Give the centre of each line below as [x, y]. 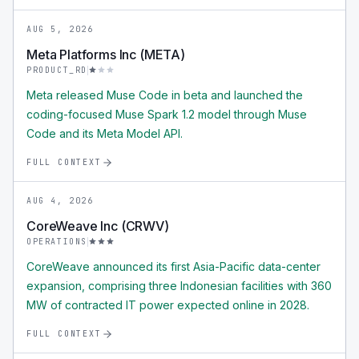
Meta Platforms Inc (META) [106, 54]
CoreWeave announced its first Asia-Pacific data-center [173, 266]
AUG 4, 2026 [60, 201]
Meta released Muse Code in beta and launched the [165, 95]
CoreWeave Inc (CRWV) [98, 226]
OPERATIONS [57, 242]
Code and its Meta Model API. [105, 133]
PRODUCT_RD [57, 70]
